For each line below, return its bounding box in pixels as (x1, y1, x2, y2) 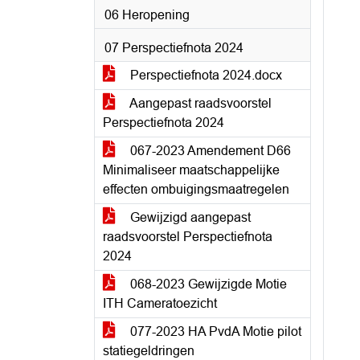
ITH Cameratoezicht (103, 297, 217, 310)
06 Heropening (104, 8, 190, 22)
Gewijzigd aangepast (127, 211, 251, 224)
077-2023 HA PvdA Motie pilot (127, 325, 301, 338)
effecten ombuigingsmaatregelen (103, 182, 289, 196)
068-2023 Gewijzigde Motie (127, 277, 287, 291)
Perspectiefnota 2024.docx (127, 68, 282, 82)
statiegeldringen (103, 344, 194, 358)
